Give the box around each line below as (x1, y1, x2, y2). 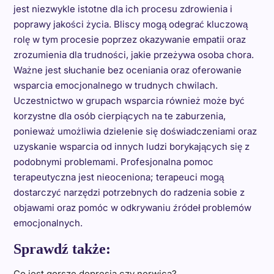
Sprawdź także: (13, 241, 111, 257)
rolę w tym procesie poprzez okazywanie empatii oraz (13, 34, 246, 46)
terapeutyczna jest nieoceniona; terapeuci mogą (13, 171, 224, 183)
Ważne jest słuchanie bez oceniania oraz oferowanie (13, 64, 242, 76)
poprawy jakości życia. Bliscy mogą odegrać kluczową (13, 18, 248, 31)
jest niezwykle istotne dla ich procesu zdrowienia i (13, 3, 232, 15)
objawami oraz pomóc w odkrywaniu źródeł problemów (13, 202, 251, 214)
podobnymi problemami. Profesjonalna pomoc (13, 156, 213, 168)
